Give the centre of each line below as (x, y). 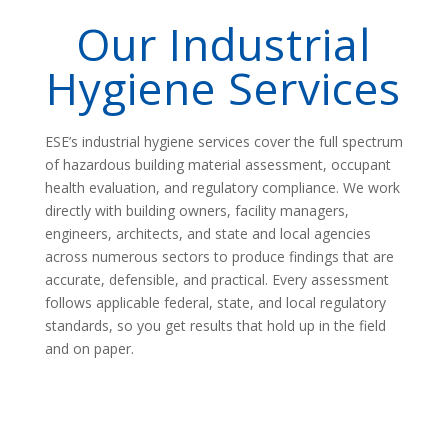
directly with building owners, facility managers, (196, 210)
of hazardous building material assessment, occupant (217, 164)
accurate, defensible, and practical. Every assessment (216, 279)
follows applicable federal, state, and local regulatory (215, 302)
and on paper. (89, 348)
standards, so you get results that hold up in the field (215, 325)
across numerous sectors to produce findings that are (219, 256)
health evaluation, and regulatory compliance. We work (222, 187)
